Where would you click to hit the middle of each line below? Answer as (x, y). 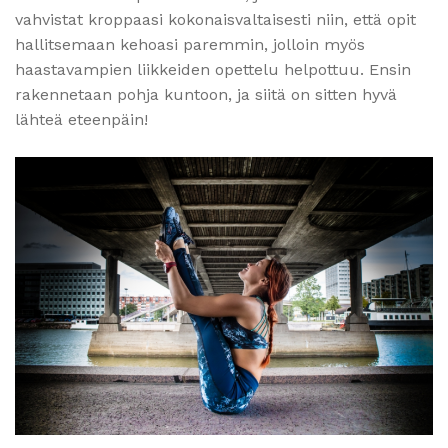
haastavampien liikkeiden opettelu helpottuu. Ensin (213, 69)
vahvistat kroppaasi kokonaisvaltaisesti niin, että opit (215, 19)
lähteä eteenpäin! (81, 119)
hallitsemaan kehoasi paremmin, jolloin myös (190, 44)
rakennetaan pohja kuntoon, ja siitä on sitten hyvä (206, 94)
